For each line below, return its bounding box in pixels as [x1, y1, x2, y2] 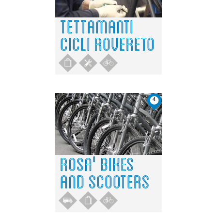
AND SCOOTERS [60, 170, 150, 192]
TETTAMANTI [60, 15, 134, 37]
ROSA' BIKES [60, 152, 134, 175]
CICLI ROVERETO [60, 32, 155, 55]
